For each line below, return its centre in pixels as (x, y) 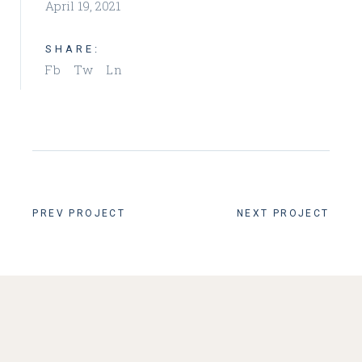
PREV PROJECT (79, 213)
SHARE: (73, 48)
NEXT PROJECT (283, 213)
